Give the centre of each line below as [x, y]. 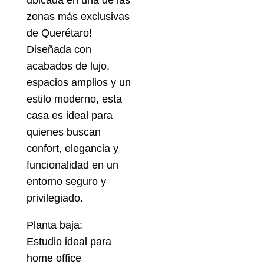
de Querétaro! [59, 33]
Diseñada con [59, 50]
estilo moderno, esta [74, 99]
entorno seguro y [66, 182]
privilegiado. [55, 198]
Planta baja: [54, 225]
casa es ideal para [69, 116]
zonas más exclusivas [78, 17]
